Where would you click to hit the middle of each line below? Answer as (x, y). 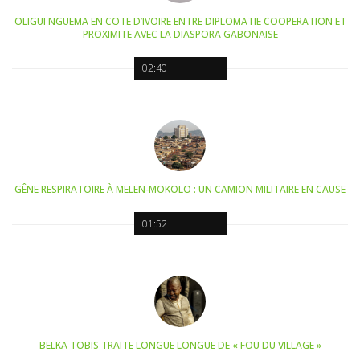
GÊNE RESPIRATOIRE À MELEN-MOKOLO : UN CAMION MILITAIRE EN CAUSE (180, 190)
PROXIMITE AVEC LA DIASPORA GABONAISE (180, 34)
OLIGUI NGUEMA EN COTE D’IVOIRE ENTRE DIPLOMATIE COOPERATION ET (180, 21)
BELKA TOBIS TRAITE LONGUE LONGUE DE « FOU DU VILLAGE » (180, 346)
